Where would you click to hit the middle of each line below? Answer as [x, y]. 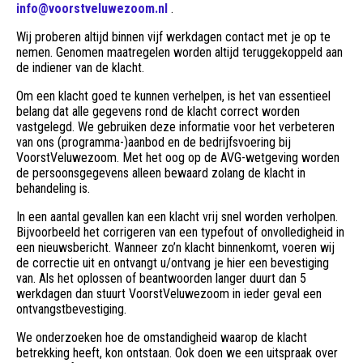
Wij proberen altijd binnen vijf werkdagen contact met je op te [173, 36]
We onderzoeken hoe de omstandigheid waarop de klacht [162, 337]
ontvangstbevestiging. [71, 309]
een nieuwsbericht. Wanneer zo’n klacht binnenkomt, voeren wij [175, 247]
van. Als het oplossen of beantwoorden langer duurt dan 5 [161, 278]
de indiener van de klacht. [80, 67]
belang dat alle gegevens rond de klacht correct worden [158, 111]
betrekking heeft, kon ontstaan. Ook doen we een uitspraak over [177, 352]
